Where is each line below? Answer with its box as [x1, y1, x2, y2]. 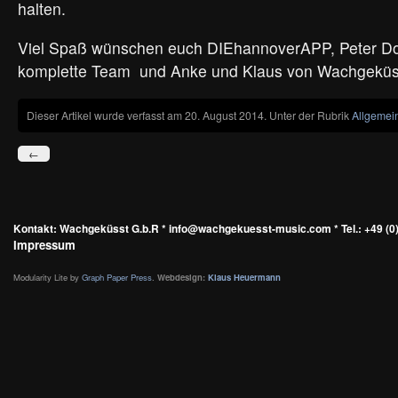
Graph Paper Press [82, 271, 152, 283]
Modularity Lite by [13, 271, 82, 283]
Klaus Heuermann [205, 271, 281, 283]
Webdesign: [155, 271, 205, 283]
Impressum [13, 236, 76, 253]
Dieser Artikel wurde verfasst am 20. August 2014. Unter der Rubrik [27, 107, 352, 123]
